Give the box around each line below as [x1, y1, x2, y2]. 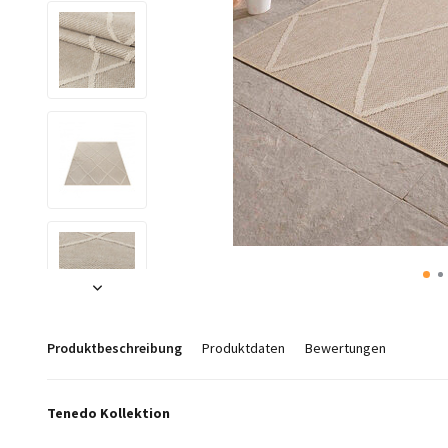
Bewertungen [305, 339, 386, 357]
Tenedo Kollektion [47, 404, 170, 422]
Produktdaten [202, 339, 285, 357]
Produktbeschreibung [47, 339, 182, 357]
